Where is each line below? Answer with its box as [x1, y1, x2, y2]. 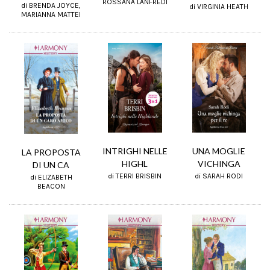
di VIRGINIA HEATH [189, 2, 249, 11]
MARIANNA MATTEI [21, 10, 81, 19]
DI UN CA [33, 159, 70, 170]
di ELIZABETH [30, 172, 72, 181]
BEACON [37, 181, 65, 190]
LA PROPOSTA [21, 146, 81, 157]
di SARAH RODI [195, 171, 243, 180]
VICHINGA [197, 158, 240, 169]
